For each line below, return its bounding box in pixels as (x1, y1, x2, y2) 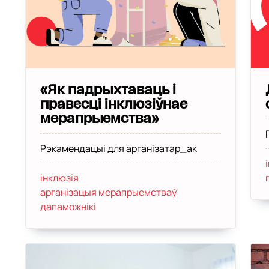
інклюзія (40, 171, 79, 184)
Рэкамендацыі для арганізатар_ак (40, 142, 197, 155)
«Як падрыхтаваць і (40, 84, 176, 96)
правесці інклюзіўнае (40, 98, 187, 110)
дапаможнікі (40, 200, 96, 213)
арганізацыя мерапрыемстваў (40, 186, 177, 199)
